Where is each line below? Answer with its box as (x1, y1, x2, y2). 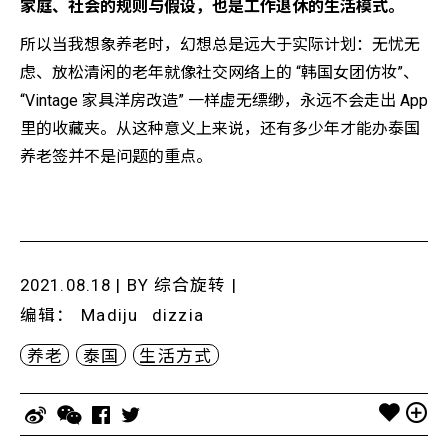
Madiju (81, 304, 139, 325)
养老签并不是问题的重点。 (20, 146, 212, 166)
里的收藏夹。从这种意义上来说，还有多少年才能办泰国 (20, 118, 420, 138)
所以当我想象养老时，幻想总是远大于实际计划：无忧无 (20, 34, 420, 54)
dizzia (152, 304, 204, 325)
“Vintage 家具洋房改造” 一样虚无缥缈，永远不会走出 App (20, 90, 428, 110)
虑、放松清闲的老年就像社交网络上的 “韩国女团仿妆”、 (20, 62, 419, 82)
